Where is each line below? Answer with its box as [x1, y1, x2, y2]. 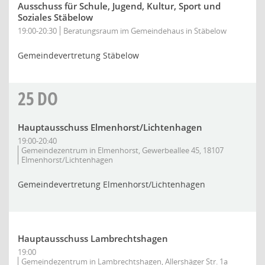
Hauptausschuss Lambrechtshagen [18, 232, 168, 244]
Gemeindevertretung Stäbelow [18, 50, 139, 61]
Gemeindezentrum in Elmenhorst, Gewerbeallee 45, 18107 [21, 145, 224, 156]
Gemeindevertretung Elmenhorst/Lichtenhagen [18, 179, 205, 190]
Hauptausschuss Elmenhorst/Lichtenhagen [18, 121, 202, 133]
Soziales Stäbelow [18, 11, 93, 23]
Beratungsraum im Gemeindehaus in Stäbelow [63, 25, 227, 36]
